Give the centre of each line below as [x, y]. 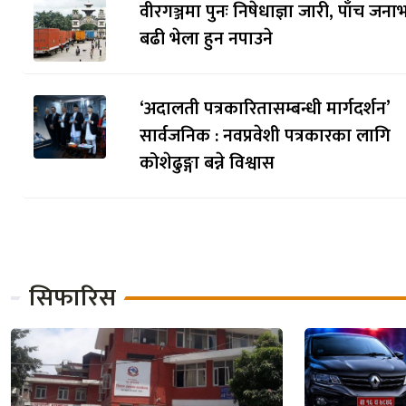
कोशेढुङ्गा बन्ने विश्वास [207, 164]
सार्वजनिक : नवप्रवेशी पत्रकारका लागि [265, 136]
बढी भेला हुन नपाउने [206, 39]
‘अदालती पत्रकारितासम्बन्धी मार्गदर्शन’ [264, 109]
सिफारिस [72, 298]
